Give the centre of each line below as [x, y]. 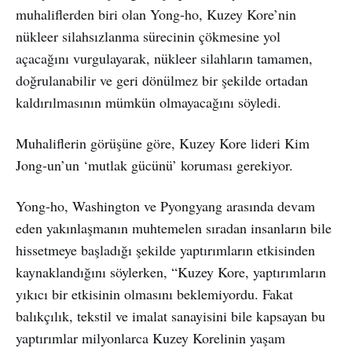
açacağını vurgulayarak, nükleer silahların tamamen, [164, 58]
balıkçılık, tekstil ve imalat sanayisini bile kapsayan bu [170, 315]
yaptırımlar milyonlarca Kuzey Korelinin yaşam [150, 337]
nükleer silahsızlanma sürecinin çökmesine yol [148, 36]
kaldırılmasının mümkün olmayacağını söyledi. [148, 102]
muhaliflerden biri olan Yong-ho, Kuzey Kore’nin [156, 14]
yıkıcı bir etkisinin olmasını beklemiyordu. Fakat [154, 293]
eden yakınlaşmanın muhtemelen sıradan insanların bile [174, 227]
